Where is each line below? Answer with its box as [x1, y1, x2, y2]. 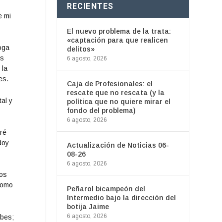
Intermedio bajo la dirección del [66, 193, 176, 202]
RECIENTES [66, 1, 114, 11]
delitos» [66, 45, 95, 53]
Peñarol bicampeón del [66, 184, 145, 193]
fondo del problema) [66, 106, 136, 114]
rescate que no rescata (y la [66, 88, 165, 97]
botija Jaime [66, 202, 109, 211]
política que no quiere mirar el [66, 97, 170, 106]
